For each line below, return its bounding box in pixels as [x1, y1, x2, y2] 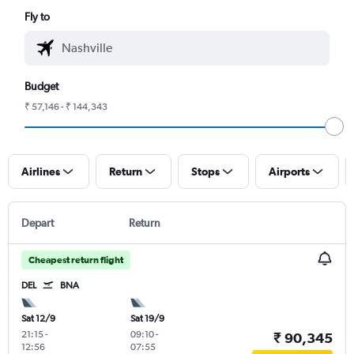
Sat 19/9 [130, 312, 164, 324]
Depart [21, 216, 54, 229]
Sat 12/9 [21, 312, 55, 324]
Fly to [24, 9, 51, 23]
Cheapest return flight [28, 254, 123, 265]
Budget [24, 79, 59, 92]
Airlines [21, 164, 60, 178]
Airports [269, 164, 310, 178]
